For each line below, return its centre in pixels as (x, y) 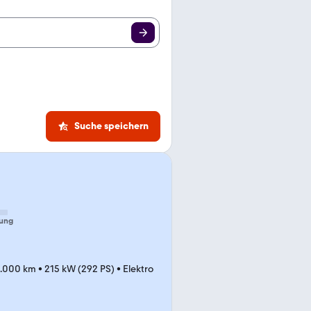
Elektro (138, 269)
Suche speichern (111, 126)
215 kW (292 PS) (79, 269)
